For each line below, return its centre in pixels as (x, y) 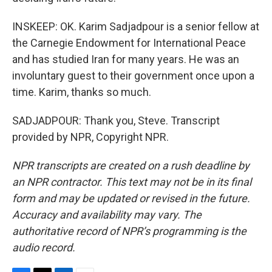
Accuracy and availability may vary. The (107, 215)
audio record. (44, 247)
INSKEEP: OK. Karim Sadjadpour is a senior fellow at (136, 26)
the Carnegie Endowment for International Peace (129, 43)
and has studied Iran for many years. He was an (126, 59)
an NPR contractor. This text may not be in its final (132, 182)
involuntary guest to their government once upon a (133, 76)
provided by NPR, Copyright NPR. (90, 137)
